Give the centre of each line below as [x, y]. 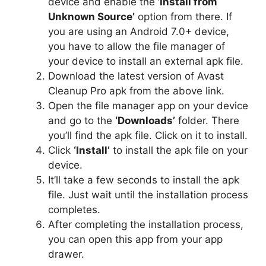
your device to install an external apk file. [146, 61]
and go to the [82, 121]
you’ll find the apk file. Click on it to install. [148, 136]
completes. [74, 210]
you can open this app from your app [135, 240]
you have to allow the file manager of [137, 47]
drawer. [66, 254]
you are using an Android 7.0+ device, [139, 32]
